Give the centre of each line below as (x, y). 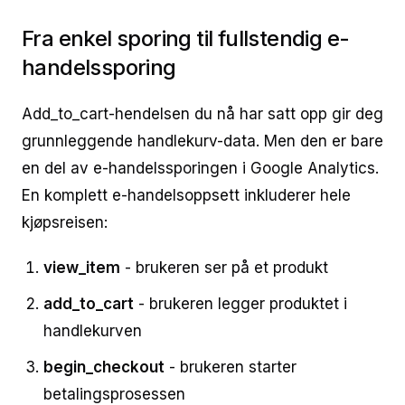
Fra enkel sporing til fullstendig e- (186, 38)
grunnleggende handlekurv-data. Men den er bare (202, 141)
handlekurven (93, 331)
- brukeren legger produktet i (240, 304)
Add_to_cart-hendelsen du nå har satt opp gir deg (202, 114)
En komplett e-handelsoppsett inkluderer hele (186, 195)
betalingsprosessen (114, 394)
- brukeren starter (231, 367)
